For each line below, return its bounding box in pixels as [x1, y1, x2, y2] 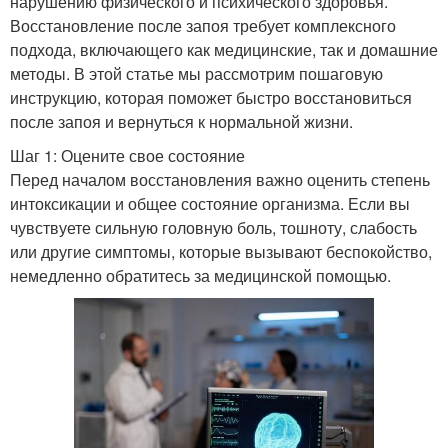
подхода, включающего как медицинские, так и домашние [10, 37, 438, 61]
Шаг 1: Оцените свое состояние [10, 143, 245, 167]
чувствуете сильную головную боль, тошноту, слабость [10, 215, 417, 239]
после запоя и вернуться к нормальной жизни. [10, 109, 353, 133]
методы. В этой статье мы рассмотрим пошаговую [10, 61, 383, 85]
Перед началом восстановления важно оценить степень [10, 167, 430, 191]
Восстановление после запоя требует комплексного [10, 13, 396, 37]
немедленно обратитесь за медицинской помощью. [10, 263, 391, 287]
